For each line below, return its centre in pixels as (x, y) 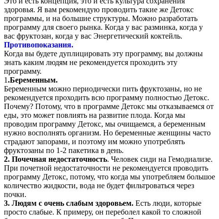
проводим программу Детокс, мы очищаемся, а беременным (105, 124)
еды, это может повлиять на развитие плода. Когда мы (95, 115)
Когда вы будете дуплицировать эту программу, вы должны (103, 53)
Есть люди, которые (167, 203)
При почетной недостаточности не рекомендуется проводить (106, 168)
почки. (15, 194)
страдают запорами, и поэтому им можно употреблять (94, 141)
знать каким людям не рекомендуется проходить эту (91, 62)
